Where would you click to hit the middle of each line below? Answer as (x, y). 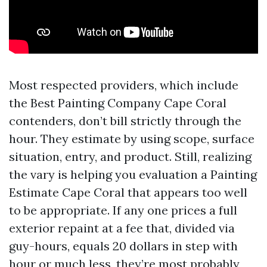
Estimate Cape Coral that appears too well (128, 192)
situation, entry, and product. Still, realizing (130, 156)
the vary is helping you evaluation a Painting (133, 174)
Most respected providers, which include (124, 85)
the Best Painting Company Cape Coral (118, 103)
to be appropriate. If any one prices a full (123, 210)
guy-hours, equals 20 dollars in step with (123, 246)
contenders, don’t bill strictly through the (125, 121)
